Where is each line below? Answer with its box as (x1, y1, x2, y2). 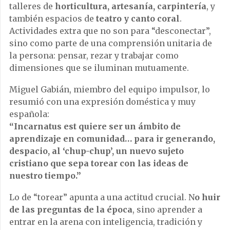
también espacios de (9, 13, 96, 24)
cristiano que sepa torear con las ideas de (9, 158, 188, 169)
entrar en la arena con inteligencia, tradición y (9, 217, 202, 227)
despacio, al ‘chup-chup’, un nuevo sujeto (9, 146, 184, 157)
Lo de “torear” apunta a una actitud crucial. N (9, 192, 195, 203)
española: (9, 109, 49, 120)
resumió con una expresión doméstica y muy (9, 97, 196, 107)
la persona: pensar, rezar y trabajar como (9, 50, 179, 61)
